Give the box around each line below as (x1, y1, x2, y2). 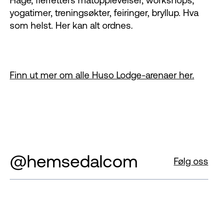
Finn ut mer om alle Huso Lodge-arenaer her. (10, 69, 194, 80)
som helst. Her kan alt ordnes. (10, 19, 133, 31)
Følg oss (174, 155, 208, 166)
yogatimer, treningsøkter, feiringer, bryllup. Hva (10, 7, 199, 18)
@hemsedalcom (10, 151, 138, 171)
